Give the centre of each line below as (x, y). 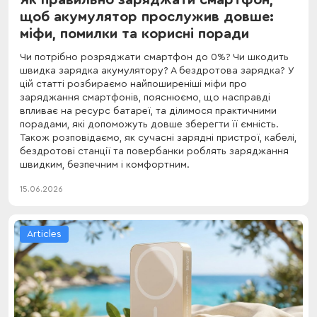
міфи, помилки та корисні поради (134, 34)
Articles (44, 234)
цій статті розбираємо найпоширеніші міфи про (133, 84)
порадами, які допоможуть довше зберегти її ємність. (149, 124)
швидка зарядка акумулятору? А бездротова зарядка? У (157, 70)
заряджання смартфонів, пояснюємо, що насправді (145, 97)
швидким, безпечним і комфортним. (105, 165)
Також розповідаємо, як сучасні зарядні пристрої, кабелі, (158, 138)
